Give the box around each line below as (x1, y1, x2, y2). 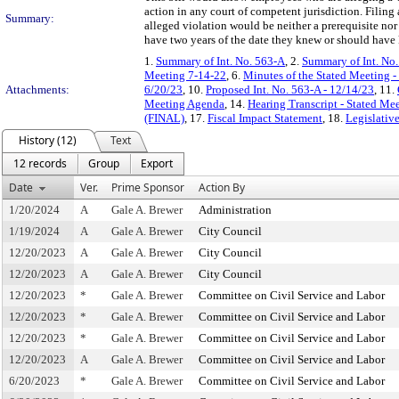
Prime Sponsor (111, 180, 184, 195)
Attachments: (5, 83, 69, 96)
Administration (199, 203, 272, 216)
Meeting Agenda (144, 97, 224, 110)
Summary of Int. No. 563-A (156, 54, 285, 68)
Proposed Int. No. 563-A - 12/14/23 (206, 83, 374, 96)
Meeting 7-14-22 (144, 69, 226, 82)
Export (141, 156, 173, 171)
